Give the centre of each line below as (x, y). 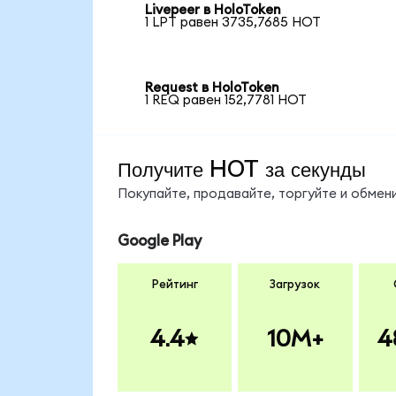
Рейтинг (175, 284)
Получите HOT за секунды (241, 168)
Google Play (159, 241)
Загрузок (295, 284)
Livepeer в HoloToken (213, 11)
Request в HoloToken (213, 88)
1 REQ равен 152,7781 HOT (226, 100)
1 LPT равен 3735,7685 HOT (233, 23)
